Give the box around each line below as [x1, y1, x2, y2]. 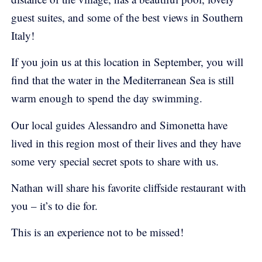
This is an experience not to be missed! [11, 225, 184, 240]
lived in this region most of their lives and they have [11, 135, 241, 150]
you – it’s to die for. [11, 198, 98, 213]
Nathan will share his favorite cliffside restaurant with [11, 180, 246, 195]
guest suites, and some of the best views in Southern [11, 9, 243, 25]
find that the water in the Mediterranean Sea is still [11, 73, 234, 88]
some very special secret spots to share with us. [11, 153, 219, 168]
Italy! [11, 27, 35, 43]
